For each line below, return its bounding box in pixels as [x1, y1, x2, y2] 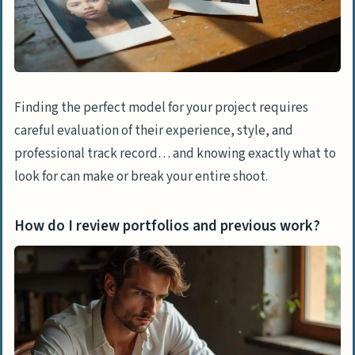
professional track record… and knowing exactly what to [14, 144, 336, 164]
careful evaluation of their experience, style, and [14, 121, 293, 141]
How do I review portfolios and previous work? [14, 215, 320, 237]
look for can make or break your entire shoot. [14, 167, 268, 187]
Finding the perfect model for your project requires [14, 98, 308, 118]
